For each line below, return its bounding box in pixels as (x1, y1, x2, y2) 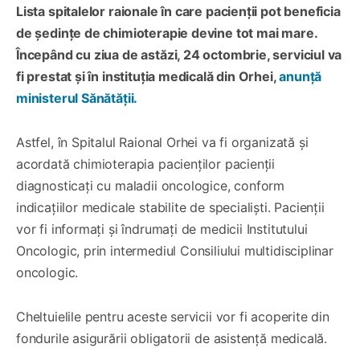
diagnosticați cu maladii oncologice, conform (16, 177, 285, 194)
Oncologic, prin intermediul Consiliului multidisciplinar (16, 242, 333, 259)
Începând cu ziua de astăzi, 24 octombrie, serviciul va (16, 46, 342, 63)
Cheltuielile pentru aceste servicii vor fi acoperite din (16, 308, 329, 325)
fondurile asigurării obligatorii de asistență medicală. (16, 329, 328, 346)
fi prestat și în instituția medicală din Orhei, (16, 67, 280, 84)
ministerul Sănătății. (16, 89, 138, 106)
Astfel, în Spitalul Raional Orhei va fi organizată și (16, 133, 309, 150)
